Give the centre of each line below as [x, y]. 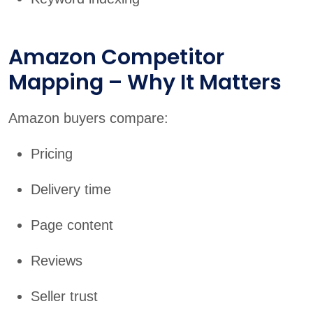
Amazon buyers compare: [88, 118]
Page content [72, 225]
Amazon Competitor [116, 58]
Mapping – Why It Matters [145, 83]
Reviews [57, 261]
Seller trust [64, 297]
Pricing [52, 154]
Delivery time [71, 190]
